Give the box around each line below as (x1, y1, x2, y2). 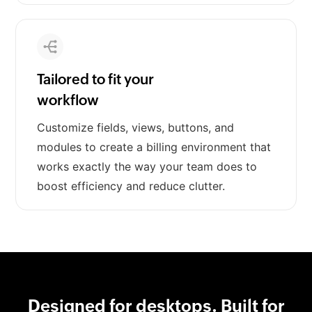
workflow (37, 92, 100, 109)
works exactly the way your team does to (37, 159, 258, 174)
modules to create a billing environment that (37, 140, 272, 155)
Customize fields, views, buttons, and (37, 120, 235, 135)
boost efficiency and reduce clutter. (37, 179, 226, 194)
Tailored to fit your (37, 71, 155, 88)
